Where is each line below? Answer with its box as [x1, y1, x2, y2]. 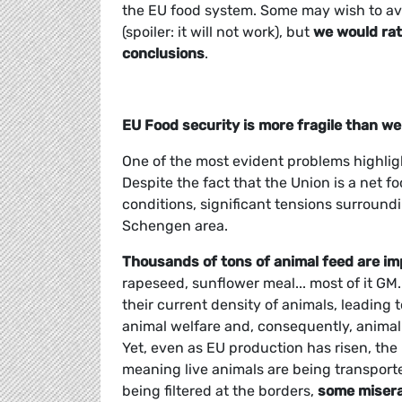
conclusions [122, 45, 205, 63]
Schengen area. [122, 217, 232, 235]
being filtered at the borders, [122, 382, 318, 400]
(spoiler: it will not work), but [122, 23, 313, 41]
